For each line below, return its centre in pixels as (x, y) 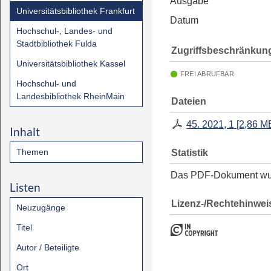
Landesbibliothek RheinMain (70, 96)
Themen (32, 152)
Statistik (190, 152)
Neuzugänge (41, 207)
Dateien (189, 101)
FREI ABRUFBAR (207, 74)
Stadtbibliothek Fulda (57, 44)
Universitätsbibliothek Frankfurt (76, 11)
